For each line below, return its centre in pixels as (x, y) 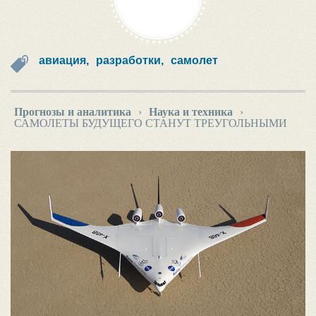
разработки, (130, 60)
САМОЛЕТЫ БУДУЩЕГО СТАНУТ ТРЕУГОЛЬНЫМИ (151, 123)
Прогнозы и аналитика (73, 112)
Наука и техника (191, 112)
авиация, (64, 60)
